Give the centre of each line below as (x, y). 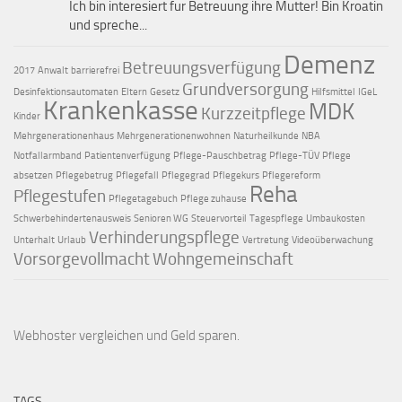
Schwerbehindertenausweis (72, 219)
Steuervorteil (219, 219)
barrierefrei (95, 71)
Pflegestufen (60, 197)
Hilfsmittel (333, 92)
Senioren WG (161, 219)
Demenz (329, 65)
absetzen (33, 176)
